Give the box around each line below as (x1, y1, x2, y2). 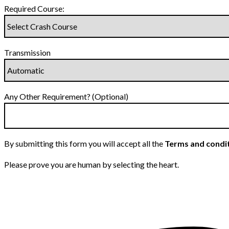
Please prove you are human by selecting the (4, 159, 157, 170)
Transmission (4, 48, 51, 58)
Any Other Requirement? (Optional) (4, 91, 128, 102)
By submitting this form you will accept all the (4, 139, 165, 149)
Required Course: (4, 4, 64, 14)
